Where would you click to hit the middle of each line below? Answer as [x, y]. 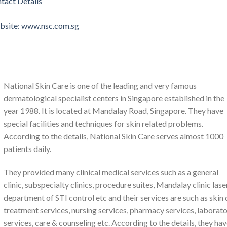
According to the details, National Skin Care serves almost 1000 [113, 136]
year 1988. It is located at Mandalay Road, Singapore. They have [113, 111]
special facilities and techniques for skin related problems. [103, 124]
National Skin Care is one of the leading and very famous [100, 86]
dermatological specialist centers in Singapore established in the [114, 98]
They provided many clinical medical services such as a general [111, 172]
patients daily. [27, 149]
